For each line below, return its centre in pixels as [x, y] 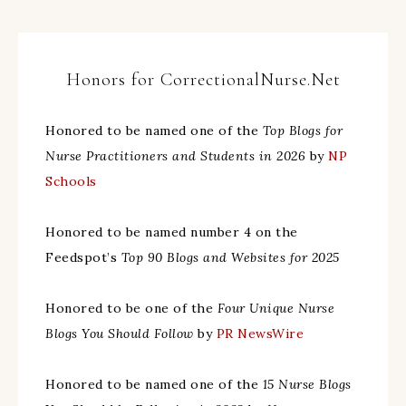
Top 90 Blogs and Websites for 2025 [230, 257]
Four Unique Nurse [275, 308]
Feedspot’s [83, 257]
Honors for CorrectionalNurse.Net [203, 80]
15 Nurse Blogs [307, 384]
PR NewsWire [260, 333]
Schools [71, 181]
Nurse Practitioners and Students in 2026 [178, 156]
